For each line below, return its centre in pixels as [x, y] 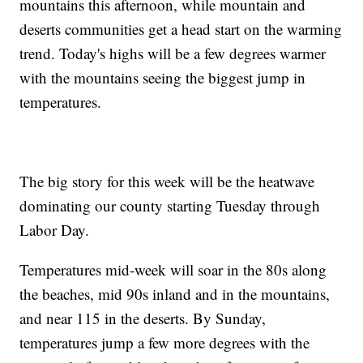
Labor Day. [55, 230]
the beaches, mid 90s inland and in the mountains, [175, 294]
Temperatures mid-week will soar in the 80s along [173, 270]
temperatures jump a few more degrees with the [165, 343]
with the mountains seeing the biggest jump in [163, 78]
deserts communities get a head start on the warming [181, 29]
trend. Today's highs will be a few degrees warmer [173, 53]
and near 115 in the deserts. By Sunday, [143, 318]
